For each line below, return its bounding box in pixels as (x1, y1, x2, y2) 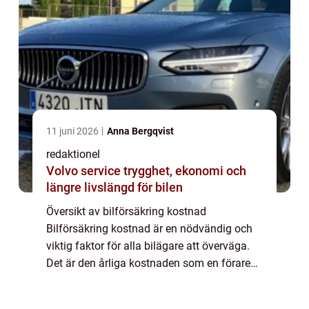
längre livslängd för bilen (46, 179, 183, 195)
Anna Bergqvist (107, 125, 174, 137)
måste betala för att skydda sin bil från (46, 273, 235, 287)
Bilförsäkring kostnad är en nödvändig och (46, 221, 252, 235)
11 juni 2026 (46, 125, 101, 137)
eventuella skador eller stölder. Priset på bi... (46, 290, 258, 304)
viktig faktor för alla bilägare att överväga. (46, 239, 250, 252)
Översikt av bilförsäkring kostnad (46, 204, 206, 218)
